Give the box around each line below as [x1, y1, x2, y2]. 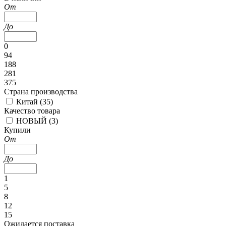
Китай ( [16, 97, 42, 106]
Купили [4, 126, 31, 134]
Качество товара [4, 106, 60, 115]
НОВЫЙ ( [16, 117, 51, 125]
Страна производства [4, 87, 78, 96]
